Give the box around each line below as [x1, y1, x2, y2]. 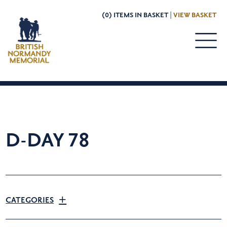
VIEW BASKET [173, 11, 216, 20]
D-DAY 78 [6, 128, 90, 154]
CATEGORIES [6, 195, 54, 206]
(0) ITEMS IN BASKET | [101, 11, 173, 20]
